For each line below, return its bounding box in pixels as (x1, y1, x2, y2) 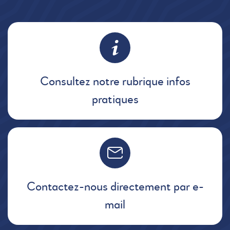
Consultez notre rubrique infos (40, 76, 190, 88)
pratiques (91, 94, 139, 106)
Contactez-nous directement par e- (26, 181, 204, 194)
